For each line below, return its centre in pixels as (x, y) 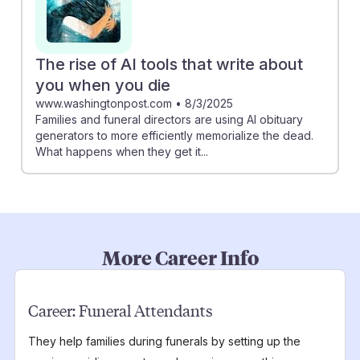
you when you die (103, 85)
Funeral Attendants (145, 310)
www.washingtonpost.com (104, 103)
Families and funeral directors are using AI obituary (169, 119)
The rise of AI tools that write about (169, 64)
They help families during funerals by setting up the (164, 341)
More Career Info (180, 257)
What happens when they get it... (122, 151)
